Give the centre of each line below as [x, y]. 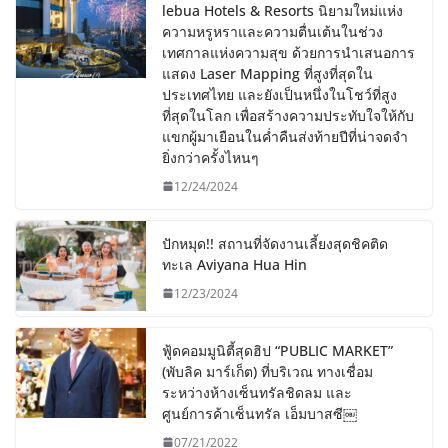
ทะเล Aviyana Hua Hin [236, 264]
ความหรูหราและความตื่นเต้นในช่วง [272, 31]
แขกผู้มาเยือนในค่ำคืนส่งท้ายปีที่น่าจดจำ [285, 136]
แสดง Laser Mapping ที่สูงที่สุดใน [267, 73]
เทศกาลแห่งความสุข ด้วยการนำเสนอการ [288, 52]
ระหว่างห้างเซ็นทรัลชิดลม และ [257, 392]
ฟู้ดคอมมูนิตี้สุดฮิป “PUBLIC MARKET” [277, 350]
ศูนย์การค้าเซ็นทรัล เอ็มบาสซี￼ [259, 413]
